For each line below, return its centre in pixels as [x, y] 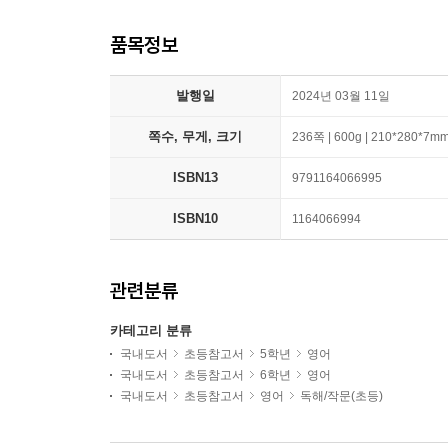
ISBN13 [195, 177]
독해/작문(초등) [341, 396]
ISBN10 [195, 218]
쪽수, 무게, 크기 [195, 136]
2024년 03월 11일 [341, 96]
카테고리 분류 [151, 330]
